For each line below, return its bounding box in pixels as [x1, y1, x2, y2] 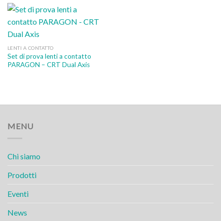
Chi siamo [7, 151, 40, 161]
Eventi [7, 188, 29, 198]
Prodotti [7, 170, 37, 180]
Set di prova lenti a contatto [7, 52, 91, 61]
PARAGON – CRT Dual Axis [7, 61, 90, 69]
